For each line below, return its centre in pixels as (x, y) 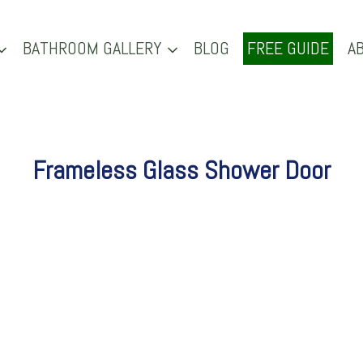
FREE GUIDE (288, 48)
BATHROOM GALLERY (92, 48)
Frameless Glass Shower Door (181, 170)
